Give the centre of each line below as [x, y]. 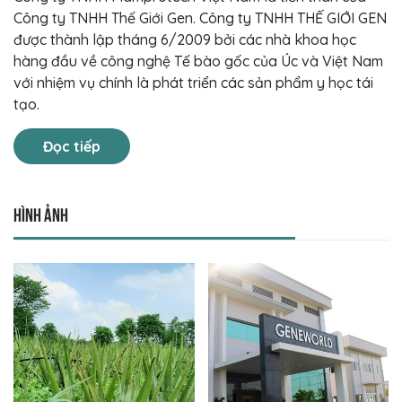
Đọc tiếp [72, 146]
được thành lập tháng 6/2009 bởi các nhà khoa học [185, 39]
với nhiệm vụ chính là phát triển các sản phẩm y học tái [193, 82]
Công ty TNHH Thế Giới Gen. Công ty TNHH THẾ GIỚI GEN [200, 17]
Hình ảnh [41, 213]
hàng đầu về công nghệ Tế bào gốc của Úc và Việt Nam [198, 61]
